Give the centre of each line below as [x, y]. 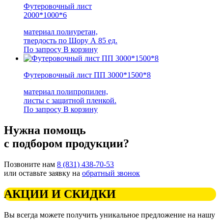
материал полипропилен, [66, 92]
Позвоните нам [30, 164]
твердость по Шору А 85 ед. [70, 41]
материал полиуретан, [61, 32]
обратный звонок [111, 173]
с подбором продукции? [67, 144]
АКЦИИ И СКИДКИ [60, 194]
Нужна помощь [45, 130]
